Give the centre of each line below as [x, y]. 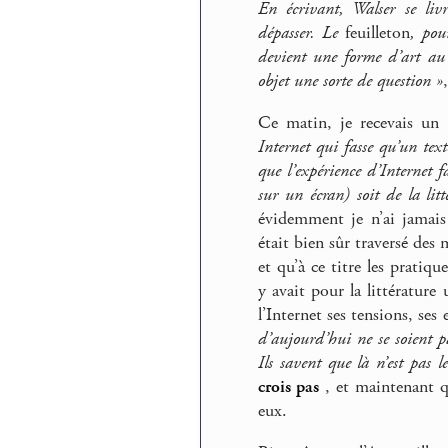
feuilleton [378, 33]
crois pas [289, 387]
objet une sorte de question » [350, 81]
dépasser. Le [302, 33]
